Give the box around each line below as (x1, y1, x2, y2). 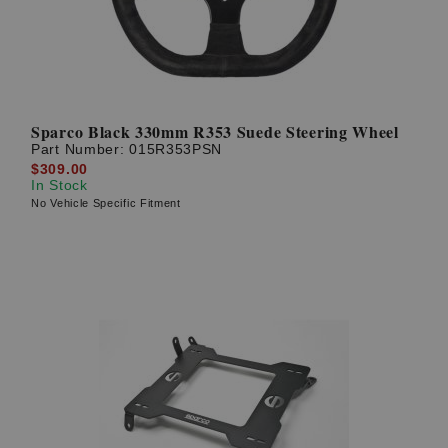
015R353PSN (129, 141, 223, 158)
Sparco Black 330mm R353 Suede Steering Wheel (31, 120, 399, 144)
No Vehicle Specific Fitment (31, 196, 181, 209)
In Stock (31, 176, 88, 193)
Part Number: (31, 141, 130, 158)
